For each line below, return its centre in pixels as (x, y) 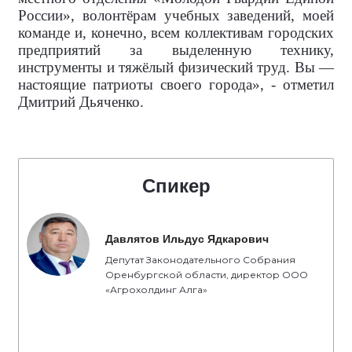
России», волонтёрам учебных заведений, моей (176, 15)
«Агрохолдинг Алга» (156, 289)
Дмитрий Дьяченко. (81, 101)
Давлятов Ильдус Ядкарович (187, 238)
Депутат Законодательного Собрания (200, 259)
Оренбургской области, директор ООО (207, 274)
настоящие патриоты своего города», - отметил (176, 84)
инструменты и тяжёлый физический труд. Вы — (176, 67)
